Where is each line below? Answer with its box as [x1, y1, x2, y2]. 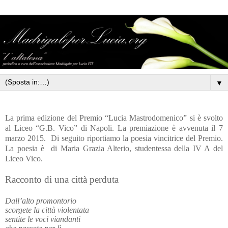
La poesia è [5, 144, 48, 153]
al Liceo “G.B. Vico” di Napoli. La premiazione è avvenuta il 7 [5, 123, 223, 132]
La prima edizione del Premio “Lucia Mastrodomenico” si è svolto [5, 113, 223, 122]
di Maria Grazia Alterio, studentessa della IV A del [51, 144, 223, 153]
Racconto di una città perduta [5, 174, 119, 185]
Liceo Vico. [5, 154, 43, 163]
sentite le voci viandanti [5, 214, 80, 223]
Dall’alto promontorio [5, 196, 76, 205]
